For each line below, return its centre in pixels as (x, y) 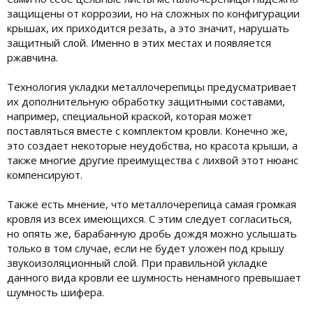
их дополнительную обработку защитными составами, (146, 101)
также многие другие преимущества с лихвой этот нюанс (153, 160)
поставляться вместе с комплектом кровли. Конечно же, (147, 130)
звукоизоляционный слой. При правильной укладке (137, 262)
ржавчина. (32, 57)
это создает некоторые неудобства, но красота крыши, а (152, 145)
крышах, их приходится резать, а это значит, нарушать (148, 28)
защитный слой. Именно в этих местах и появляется (139, 42)
